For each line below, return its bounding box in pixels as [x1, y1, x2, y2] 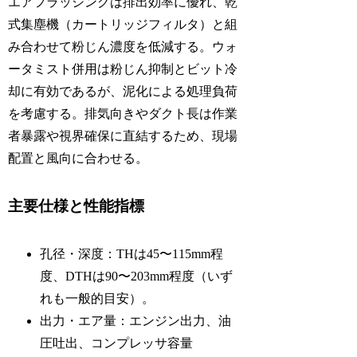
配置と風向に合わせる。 [8, 151, 149, 165]
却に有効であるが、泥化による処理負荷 [8, 84, 238, 98]
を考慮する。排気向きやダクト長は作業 [8, 106, 238, 120]
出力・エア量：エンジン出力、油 [40, 314, 232, 328]
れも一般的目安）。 [40, 292, 155, 306]
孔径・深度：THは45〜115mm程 [40, 247, 224, 261]
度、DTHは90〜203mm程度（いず [40, 269, 233, 284]
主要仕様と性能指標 [8, 197, 145, 214]
